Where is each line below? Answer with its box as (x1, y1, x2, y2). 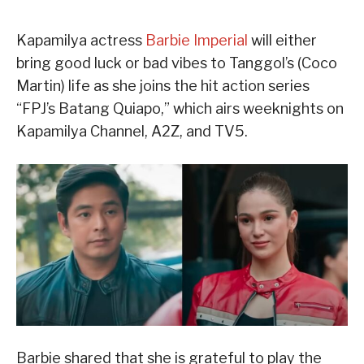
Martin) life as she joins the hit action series (16, 77, 310, 95)
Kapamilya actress (16, 32, 145, 50)
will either (248, 32, 317, 50)
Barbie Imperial (145, 32, 248, 50)
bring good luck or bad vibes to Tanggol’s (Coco (16, 54, 337, 72)
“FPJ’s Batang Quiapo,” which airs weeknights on (16, 100, 344, 118)
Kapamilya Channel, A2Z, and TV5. (16, 123, 248, 141)
